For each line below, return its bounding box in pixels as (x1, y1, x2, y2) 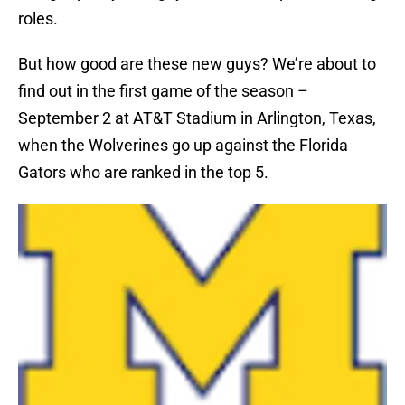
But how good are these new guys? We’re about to (18, 54, 376, 74)
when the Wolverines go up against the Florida (18, 136, 348, 155)
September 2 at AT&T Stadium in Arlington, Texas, (18, 108, 376, 128)
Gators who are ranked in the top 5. (18, 163, 268, 183)
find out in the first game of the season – (18, 81, 308, 101)
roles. (18, 9, 58, 29)
